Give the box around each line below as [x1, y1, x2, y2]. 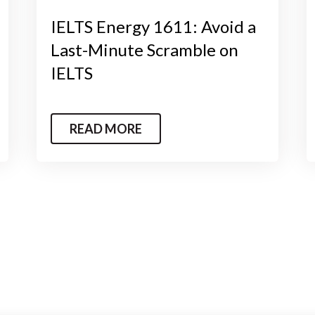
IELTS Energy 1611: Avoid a [51, 15, 257, 37]
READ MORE [70, 120, 143, 136]
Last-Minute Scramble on [51, 39, 239, 60]
